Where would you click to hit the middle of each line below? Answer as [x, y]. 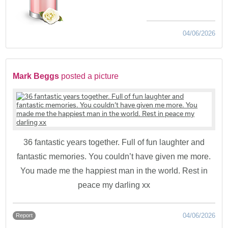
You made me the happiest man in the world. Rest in [114, 170]
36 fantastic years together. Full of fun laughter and [114, 142]
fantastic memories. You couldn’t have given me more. [114, 156]
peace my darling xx [114, 185]
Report [24, 215]
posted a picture [90, 76]
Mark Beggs [36, 76]
